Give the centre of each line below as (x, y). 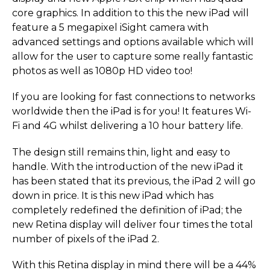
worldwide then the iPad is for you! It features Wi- (132, 111)
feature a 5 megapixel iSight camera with (110, 28)
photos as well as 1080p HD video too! (102, 71)
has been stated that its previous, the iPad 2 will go (134, 181)
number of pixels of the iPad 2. (86, 239)
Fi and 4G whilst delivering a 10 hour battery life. (127, 126)
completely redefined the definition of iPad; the (127, 210)
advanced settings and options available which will (133, 42)
